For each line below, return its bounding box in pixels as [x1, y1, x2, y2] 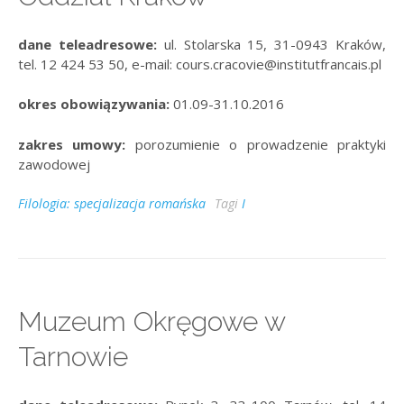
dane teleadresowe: [18, 34, 164, 53]
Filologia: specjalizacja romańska [18, 195, 206, 213]
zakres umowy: [18, 134, 135, 153]
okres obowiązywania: [18, 95, 170, 114]
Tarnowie [18, 341, 128, 373]
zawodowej [18, 154, 90, 173]
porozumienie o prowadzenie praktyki [134, 134, 387, 153]
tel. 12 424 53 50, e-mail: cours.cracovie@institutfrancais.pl [18, 54, 381, 73]
